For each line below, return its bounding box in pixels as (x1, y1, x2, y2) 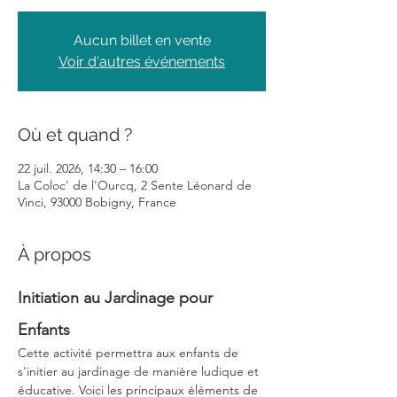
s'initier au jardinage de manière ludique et (18, 363, 262, 379)
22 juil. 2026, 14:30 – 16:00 (18, 160, 158, 176)
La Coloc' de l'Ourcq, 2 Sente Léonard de (18, 177, 252, 193)
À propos (18, 244, 91, 265)
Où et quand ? (18, 124, 133, 145)
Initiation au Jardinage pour (18, 288, 217, 307)
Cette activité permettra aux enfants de (18, 345, 242, 361)
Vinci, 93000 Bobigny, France (18, 194, 176, 210)
